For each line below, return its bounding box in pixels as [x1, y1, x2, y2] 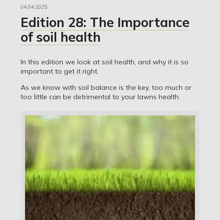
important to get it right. [20, 67, 99, 76]
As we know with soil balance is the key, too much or [20, 83, 192, 92]
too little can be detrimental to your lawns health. [20, 92, 180, 102]
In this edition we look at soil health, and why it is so [20, 57, 189, 67]
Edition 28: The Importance [20, 14, 190, 31]
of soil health [20, 28, 101, 46]
